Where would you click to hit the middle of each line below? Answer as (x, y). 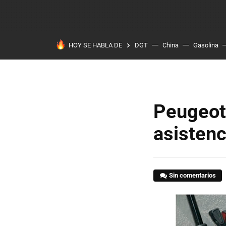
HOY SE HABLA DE (95, 45)
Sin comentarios (193, 175)
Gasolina (206, 45)
